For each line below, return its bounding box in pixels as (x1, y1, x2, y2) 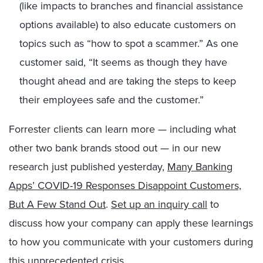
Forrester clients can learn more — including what (9, 122, 236, 137)
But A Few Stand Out (9, 197, 106, 212)
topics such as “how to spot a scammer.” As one (19, 36, 238, 51)
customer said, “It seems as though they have (19, 55, 227, 70)
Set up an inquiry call (111, 197, 207, 212)
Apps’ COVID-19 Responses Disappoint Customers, (9, 178, 241, 193)
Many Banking (167, 159, 232, 174)
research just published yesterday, (9, 159, 167, 174)
